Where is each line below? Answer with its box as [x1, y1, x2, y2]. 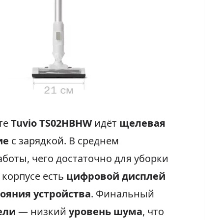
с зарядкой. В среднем [9, 134, 119, 147]
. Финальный [91, 187, 154, 200]
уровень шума [69, 205, 142, 218]
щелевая [119, 116, 165, 130]
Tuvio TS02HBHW [11, 116, 92, 130]
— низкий [16, 205, 69, 218]
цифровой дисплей [66, 169, 165, 183]
